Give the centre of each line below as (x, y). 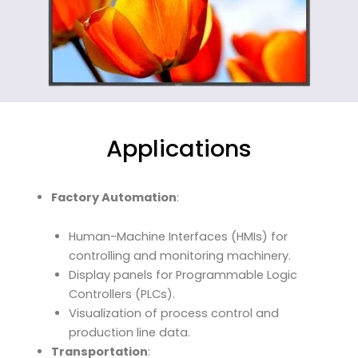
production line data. (129, 333)
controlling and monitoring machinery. (179, 256)
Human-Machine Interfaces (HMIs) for (178, 237)
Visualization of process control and (173, 314)
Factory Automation (113, 197)
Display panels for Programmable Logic (183, 275)
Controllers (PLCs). (121, 294)
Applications (179, 148)
